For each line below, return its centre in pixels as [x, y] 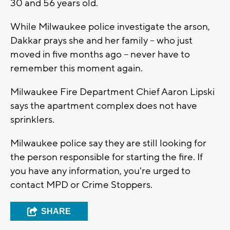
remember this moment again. [76, 68]
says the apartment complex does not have [104, 106]
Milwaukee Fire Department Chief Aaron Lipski [112, 92]
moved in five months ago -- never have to [100, 54]
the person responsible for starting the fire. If [107, 157]
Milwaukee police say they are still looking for [108, 143]
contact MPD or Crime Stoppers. [82, 185]
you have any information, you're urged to [100, 171]
